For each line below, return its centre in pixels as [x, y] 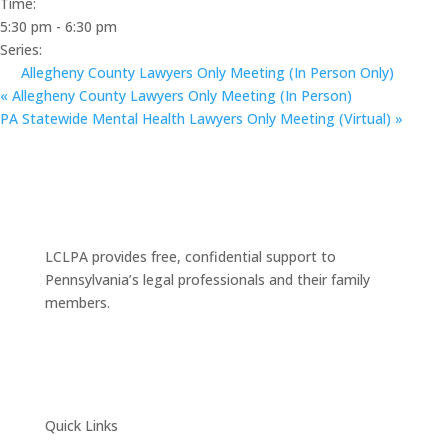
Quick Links [81, 425]
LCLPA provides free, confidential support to [190, 256]
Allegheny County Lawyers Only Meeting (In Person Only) [207, 72]
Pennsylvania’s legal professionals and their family [207, 279]
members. [77, 302]
